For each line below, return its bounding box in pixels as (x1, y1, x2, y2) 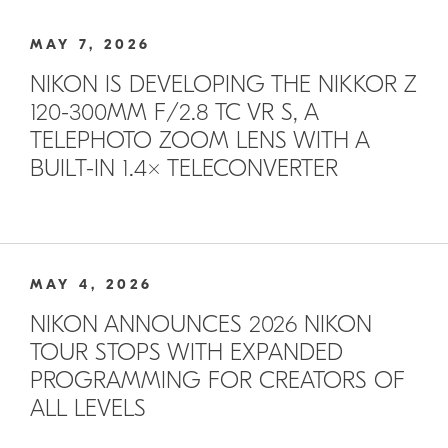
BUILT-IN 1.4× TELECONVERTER (30, 155, 338, 182)
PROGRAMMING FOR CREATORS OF (30, 367, 405, 394)
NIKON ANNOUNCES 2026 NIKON (30, 311, 372, 338)
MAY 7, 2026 (30, 36, 151, 53)
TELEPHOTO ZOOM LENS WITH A (30, 127, 369, 154)
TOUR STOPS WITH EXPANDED (30, 339, 343, 366)
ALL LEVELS (30, 395, 146, 422)
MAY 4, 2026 (30, 276, 153, 293)
